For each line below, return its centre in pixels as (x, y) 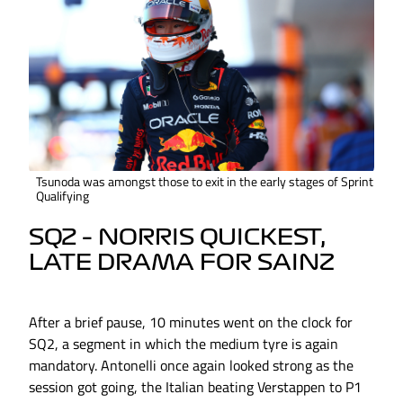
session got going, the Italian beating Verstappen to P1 (195, 387)
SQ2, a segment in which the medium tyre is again (184, 344)
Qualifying (63, 196)
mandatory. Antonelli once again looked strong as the (191, 366)
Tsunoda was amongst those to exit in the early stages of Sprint (205, 182)
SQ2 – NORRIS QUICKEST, (178, 238)
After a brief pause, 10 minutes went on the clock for (191, 322)
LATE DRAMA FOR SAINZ (182, 263)
